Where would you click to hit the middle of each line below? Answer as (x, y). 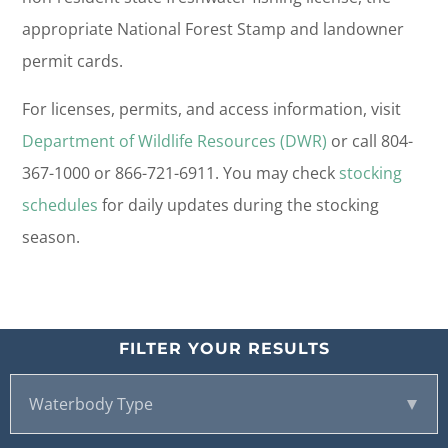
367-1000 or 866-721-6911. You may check (180, 173)
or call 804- (370, 141)
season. (51, 237)
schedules (60, 205)
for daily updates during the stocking (238, 205)
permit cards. (72, 61)
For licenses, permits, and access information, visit (211, 109)
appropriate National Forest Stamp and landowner (213, 29)
